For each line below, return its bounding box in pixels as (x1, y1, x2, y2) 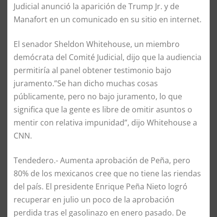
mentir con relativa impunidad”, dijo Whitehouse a (14, 117, 197, 128)
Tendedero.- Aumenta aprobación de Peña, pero (14, 155, 190, 166)
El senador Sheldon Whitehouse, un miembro (14, 38, 180, 49)
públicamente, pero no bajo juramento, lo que (14, 91, 182, 102)
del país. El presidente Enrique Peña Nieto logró (14, 181, 187, 192)
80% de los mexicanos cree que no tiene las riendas (14, 168, 201, 179)
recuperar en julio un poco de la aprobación (14, 194, 174, 205)
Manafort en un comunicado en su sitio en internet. (14, 14, 201, 25)
